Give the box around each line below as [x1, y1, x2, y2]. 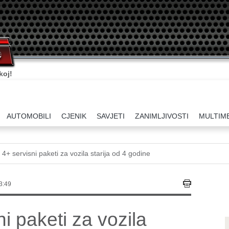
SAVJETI [97, 112, 125, 120]
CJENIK [61, 112, 86, 120]
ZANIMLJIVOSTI [135, 112, 189, 120]
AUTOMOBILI [7, 112, 51, 120]
